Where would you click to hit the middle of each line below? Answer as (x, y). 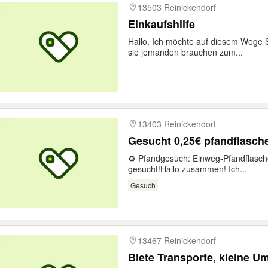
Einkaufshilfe (162, 24)
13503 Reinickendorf (177, 7)
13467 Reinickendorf (177, 240)
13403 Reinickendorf (177, 124)
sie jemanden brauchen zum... (185, 52)
